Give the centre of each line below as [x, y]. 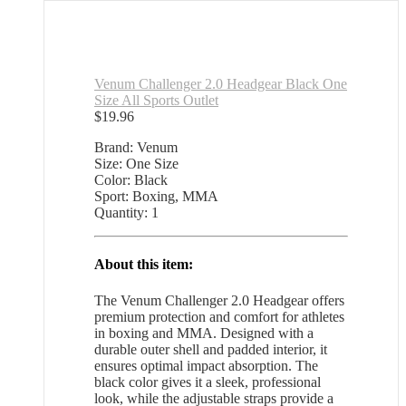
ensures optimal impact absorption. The [206, 365]
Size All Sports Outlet [156, 100]
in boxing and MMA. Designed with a [204, 333]
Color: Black [131, 179]
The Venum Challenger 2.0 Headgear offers [219, 300]
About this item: [144, 265]
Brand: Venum [136, 147]
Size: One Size [136, 163]
